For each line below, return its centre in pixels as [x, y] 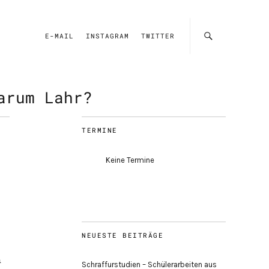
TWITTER [158, 36]
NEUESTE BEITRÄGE [122, 235]
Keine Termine [130, 160]
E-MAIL [59, 36]
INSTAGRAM [107, 36]
